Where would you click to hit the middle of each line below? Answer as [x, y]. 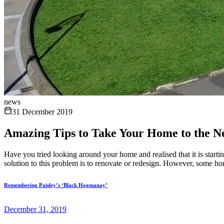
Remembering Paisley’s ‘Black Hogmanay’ [56, 185]
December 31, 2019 [35, 209]
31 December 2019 [42, 112]
